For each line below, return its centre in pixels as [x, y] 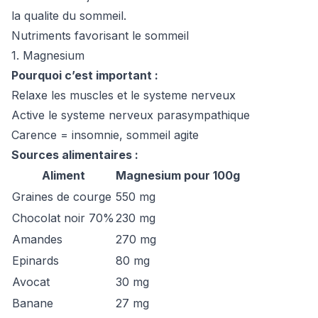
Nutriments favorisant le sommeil [100, 35]
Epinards [35, 261]
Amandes [37, 239]
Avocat [31, 282]
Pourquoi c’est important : [85, 75]
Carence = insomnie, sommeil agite [105, 135]
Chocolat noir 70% [63, 218]
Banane [33, 303]
